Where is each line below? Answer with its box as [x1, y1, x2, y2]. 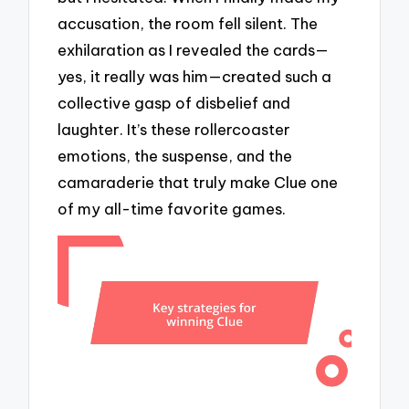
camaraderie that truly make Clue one [58, 172, 339, 192]
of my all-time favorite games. [58, 198, 287, 218]
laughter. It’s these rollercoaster [58, 119, 291, 139]
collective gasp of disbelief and [58, 92, 291, 112]
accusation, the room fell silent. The [58, 13, 319, 33]
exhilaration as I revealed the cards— [58, 39, 330, 59]
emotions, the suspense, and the [58, 145, 293, 165]
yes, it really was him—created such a [58, 66, 332, 86]
